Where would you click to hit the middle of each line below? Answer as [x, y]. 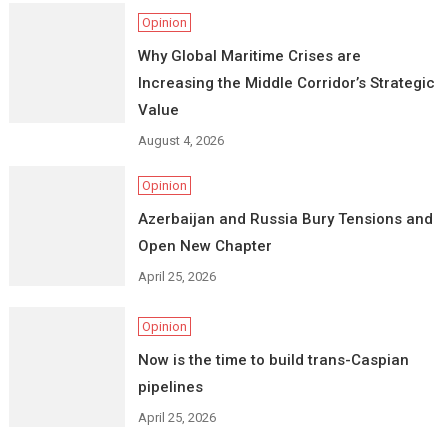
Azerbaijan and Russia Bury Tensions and [285, 219]
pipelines [170, 387]
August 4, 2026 [180, 141]
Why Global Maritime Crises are [249, 56]
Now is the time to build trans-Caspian [273, 360]
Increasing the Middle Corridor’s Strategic [286, 83]
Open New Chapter [204, 246]
